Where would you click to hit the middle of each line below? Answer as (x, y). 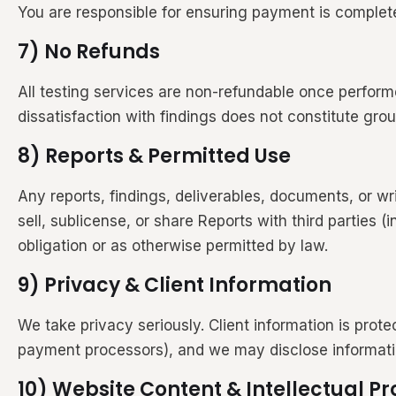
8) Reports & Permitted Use (154, 156)
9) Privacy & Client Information (175, 285)
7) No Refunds (89, 51)
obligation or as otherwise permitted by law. (173, 245)
